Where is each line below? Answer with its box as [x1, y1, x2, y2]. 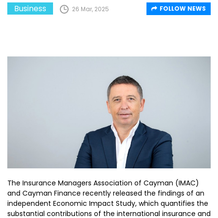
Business [14, 2, 46, 14]
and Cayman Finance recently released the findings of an [7, 188, 204, 198]
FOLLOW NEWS [160, 4, 206, 13]
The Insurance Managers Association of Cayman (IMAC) [7, 178, 199, 188]
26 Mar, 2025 [72, 4, 109, 13]
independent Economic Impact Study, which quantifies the [7, 199, 208, 208]
